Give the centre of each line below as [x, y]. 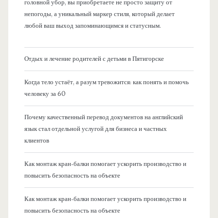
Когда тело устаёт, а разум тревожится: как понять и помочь [106, 82]
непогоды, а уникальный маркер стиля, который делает [99, 14]
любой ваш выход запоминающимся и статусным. [92, 26]
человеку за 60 [45, 94]
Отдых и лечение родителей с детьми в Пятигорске [94, 59]
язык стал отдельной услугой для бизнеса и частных [95, 129]
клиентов [36, 140]
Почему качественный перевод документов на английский [103, 117]
